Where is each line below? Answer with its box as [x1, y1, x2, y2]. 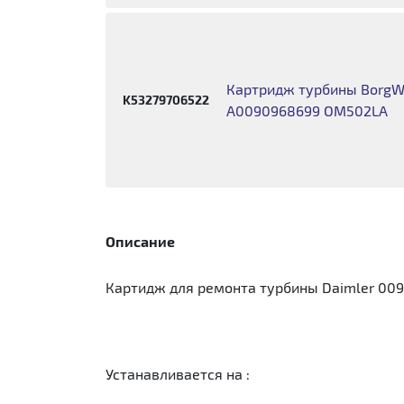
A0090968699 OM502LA [226, 102, 389, 119]
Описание [106, 233, 175, 250]
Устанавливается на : [106, 365, 250, 382]
